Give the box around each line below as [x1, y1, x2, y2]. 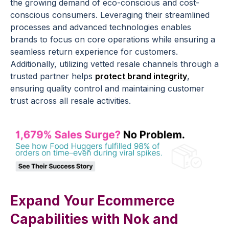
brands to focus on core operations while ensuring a [10, 34, 215, 44]
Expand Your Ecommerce [10, 192, 175, 209]
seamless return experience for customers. [10, 46, 178, 57]
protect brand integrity [95, 71, 187, 81]
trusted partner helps [10, 71, 95, 81]
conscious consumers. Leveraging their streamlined [10, 9, 210, 20]
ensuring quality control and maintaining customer [10, 83, 204, 94]
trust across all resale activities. [10, 95, 131, 106]
